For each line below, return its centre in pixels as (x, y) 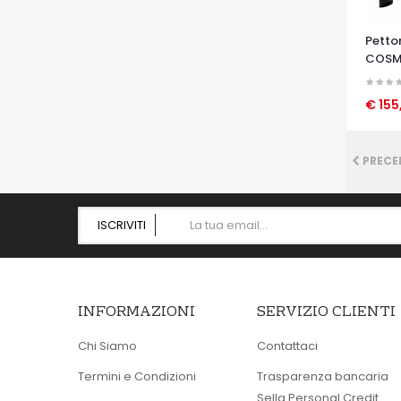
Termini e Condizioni (137, 377)
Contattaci (287, 346)
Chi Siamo (107, 346)
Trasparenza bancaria (322, 377)
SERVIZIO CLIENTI (326, 313)
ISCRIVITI (122, 226)
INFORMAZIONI (137, 313)
